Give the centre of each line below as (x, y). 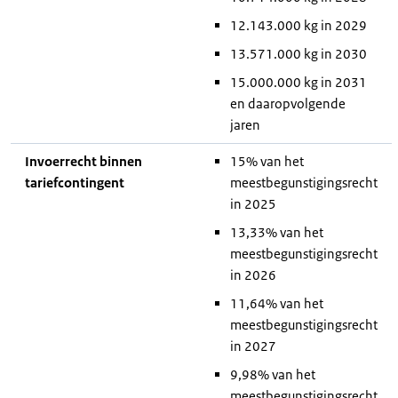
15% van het (267, 161)
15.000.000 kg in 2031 (298, 82)
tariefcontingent (75, 183)
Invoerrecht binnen (84, 161)
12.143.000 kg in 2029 (298, 25)
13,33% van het (277, 232)
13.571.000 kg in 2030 (298, 54)
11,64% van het (277, 303)
